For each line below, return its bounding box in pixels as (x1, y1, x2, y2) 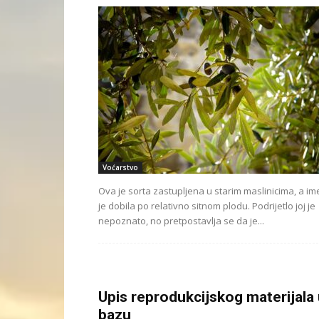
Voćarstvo (103, 162, 138, 172)
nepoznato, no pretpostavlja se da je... (98, 214, 264, 227)
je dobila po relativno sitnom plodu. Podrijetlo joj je (98, 199, 315, 212)
